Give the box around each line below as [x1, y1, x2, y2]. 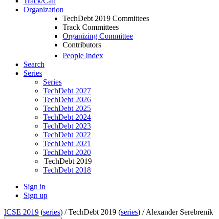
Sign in [23, 182, 45, 191]
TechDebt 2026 [43, 95, 91, 104]
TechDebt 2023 [43, 122, 91, 131]
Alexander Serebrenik [146, 208, 213, 217]
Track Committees [63, 23, 119, 31]
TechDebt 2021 [43, 139, 91, 148]
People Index [63, 51, 103, 60]
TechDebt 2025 [43, 104, 91, 113]
